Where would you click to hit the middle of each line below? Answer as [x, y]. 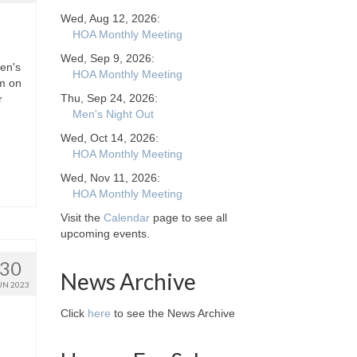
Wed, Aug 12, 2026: [110, 18]
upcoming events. [105, 233]
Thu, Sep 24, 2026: [109, 98]
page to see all [188, 218]
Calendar [127, 218]
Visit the [82, 218]
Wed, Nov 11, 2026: [110, 178]
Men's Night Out [113, 114]
